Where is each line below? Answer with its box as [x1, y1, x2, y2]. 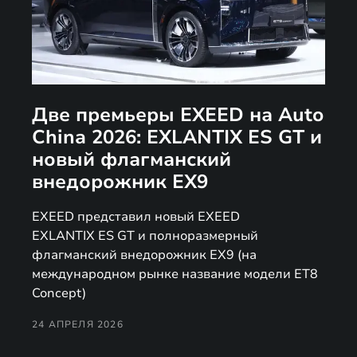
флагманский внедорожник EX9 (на [32, 245, 257, 264]
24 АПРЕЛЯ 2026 [32, 317, 124, 331]
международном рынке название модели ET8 [32, 265, 318, 283]
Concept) [32, 284, 86, 302]
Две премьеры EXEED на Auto [32, 101, 324, 127]
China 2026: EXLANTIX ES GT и [32, 124, 322, 150]
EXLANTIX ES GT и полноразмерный [32, 226, 258, 245]
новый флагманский [32, 146, 231, 172]
